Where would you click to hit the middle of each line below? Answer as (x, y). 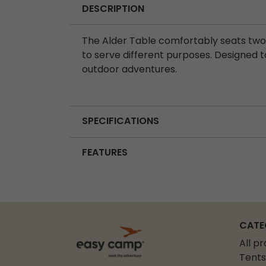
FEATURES (105, 153)
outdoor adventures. (129, 70)
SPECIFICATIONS (121, 121)
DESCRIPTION (113, 9)
